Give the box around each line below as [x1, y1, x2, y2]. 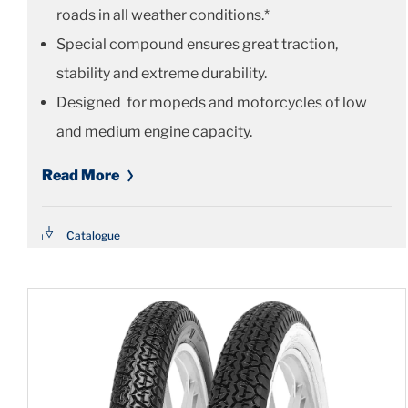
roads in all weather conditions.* [56, 6, 270, 25]
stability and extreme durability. [56, 65, 267, 83]
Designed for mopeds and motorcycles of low [56, 94, 367, 112]
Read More [42, 167, 119, 185]
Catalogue [66, 228, 120, 242]
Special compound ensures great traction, [56, 36, 338, 54]
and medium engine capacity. [56, 123, 252, 141]
